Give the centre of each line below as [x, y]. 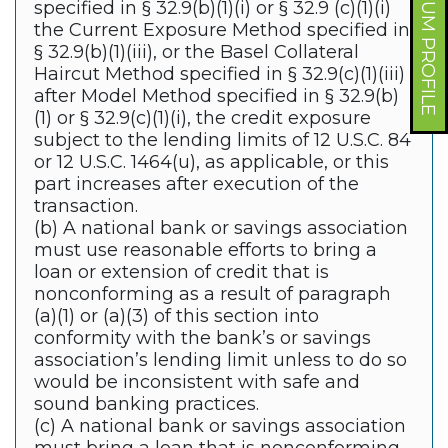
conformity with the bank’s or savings [202, 338]
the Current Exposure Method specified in [222, 30]
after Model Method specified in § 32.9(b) [216, 96]
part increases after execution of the [196, 184]
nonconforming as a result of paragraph [212, 294]
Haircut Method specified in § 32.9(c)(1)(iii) [219, 74]
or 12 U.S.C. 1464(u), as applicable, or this [211, 162]
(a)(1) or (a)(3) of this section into [176, 316]
